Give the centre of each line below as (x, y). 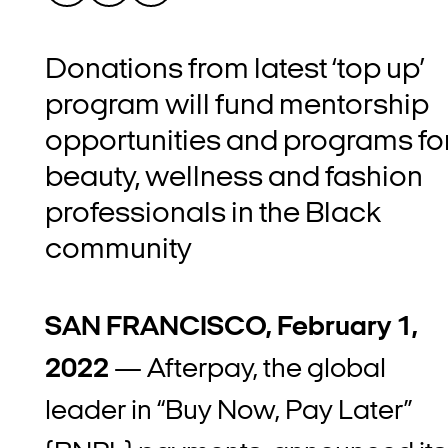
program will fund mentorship (237, 107)
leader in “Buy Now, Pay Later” (228, 411)
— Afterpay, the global (250, 369)
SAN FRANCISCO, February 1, (231, 327)
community (118, 251)
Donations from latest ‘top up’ (235, 71)
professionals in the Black (213, 215)
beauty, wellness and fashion (234, 179)
